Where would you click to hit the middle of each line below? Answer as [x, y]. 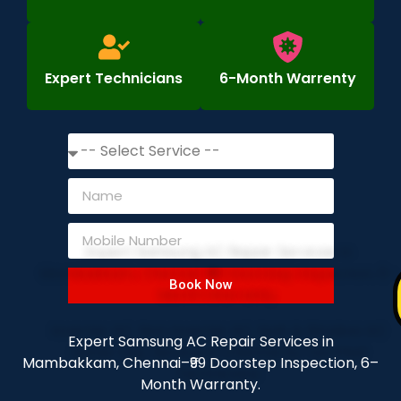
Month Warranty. [200, 384]
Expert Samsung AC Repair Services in [200, 341]
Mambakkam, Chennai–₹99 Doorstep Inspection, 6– [200, 363]
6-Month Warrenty [287, 78]
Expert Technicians [114, 78]
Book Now [200, 285]
